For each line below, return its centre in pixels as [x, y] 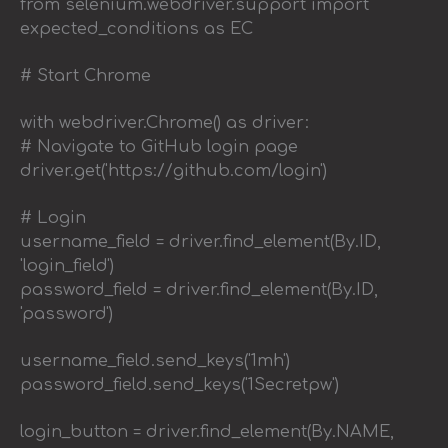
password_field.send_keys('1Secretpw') [179, 384]
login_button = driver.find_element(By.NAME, [207, 431]
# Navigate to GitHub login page [159, 146]
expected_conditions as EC [136, 28]
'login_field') [67, 265]
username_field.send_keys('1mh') [155, 360]
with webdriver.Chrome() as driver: [164, 122]
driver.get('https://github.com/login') [173, 170]
